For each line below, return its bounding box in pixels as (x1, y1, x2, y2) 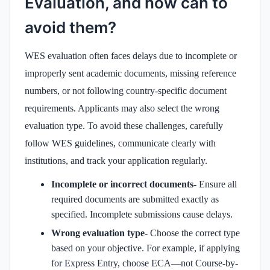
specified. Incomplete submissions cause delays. (51, 209, 233, 219)
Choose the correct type (150, 227, 240, 238)
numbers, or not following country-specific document (25, 85, 227, 96)
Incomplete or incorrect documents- (51, 178, 199, 189)
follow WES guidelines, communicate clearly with (25, 137, 216, 148)
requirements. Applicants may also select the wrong (25, 102, 219, 113)
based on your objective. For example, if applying (51, 242, 240, 253)
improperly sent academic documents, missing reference (25, 67, 236, 78)
